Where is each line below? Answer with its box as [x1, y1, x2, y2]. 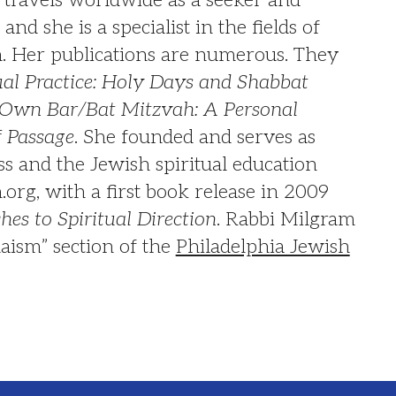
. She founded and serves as [73, 125, 316, 148]
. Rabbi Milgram [216, 207, 355, 231]
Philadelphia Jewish [175, 234, 350, 258]
